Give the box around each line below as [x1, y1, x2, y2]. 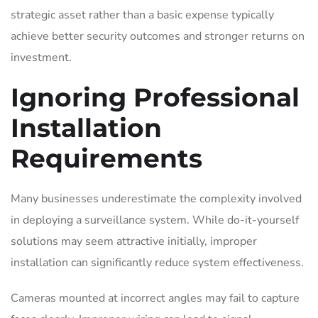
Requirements [11, 142, 202, 174]
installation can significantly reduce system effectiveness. [11, 254, 304, 270]
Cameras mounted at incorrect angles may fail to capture [11, 290, 300, 306]
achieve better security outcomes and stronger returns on [11, 28, 305, 44]
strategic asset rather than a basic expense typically [11, 6, 274, 23]
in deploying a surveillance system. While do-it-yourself [11, 212, 299, 228]
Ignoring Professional [11, 81, 300, 113]
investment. [11, 49, 72, 65]
